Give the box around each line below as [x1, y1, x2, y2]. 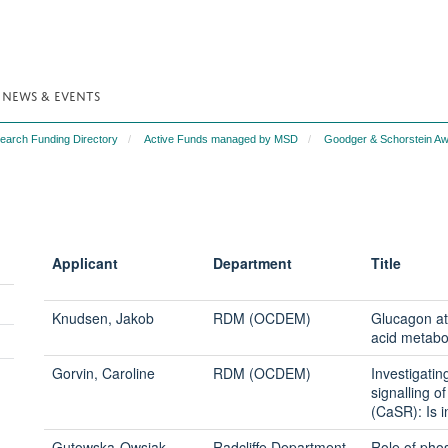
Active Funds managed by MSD [144, 133, 298, 145]
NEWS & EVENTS [2, 85, 100, 104]
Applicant [51, 253, 118, 273]
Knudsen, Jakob [51, 308, 154, 328]
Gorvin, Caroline [51, 363, 155, 383]
